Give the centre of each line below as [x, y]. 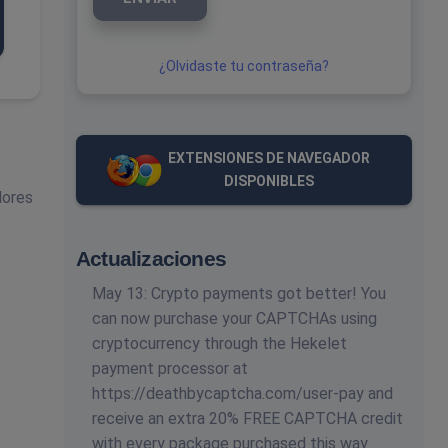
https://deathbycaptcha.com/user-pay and [242, 393]
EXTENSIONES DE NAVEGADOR [269, 158]
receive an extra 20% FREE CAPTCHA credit [247, 418]
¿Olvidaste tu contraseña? [244, 66]
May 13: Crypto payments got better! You [239, 293]
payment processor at [170, 368]
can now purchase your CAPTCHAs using [234, 318]
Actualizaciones [151, 258]
